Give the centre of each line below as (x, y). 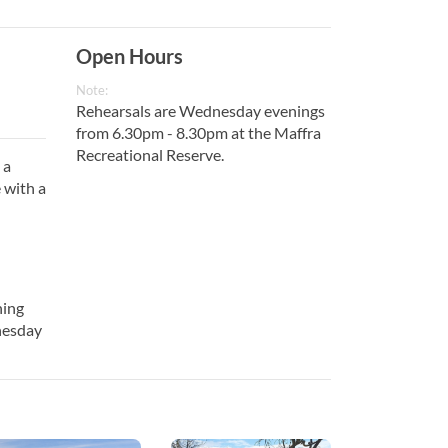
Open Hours (129, 56)
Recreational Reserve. (150, 155)
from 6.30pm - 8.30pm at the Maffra (198, 133)
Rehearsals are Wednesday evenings (200, 111)
